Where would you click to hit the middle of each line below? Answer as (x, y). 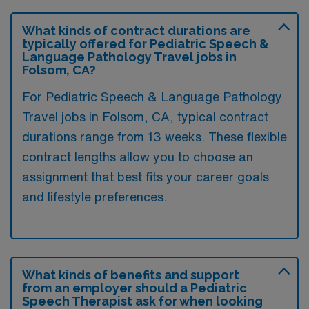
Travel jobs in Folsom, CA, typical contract (145, 116)
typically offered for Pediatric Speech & (146, 43)
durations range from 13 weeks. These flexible (154, 136)
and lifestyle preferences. (94, 196)
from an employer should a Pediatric (134, 288)
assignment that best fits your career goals (146, 176)
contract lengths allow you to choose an (138, 156)
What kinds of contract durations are (136, 30)
